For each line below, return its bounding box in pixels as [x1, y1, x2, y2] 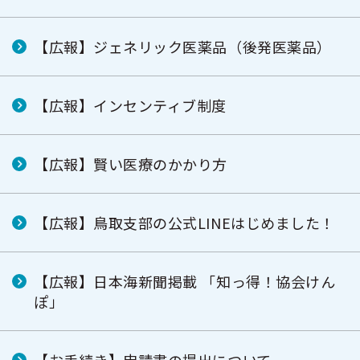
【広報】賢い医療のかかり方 [34, 153, 228, 174]
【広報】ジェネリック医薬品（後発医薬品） [34, 36, 332, 57]
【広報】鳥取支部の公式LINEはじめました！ [34, 212, 335, 233]
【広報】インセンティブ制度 [34, 95, 227, 116]
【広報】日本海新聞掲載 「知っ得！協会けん [34, 271, 336, 292]
